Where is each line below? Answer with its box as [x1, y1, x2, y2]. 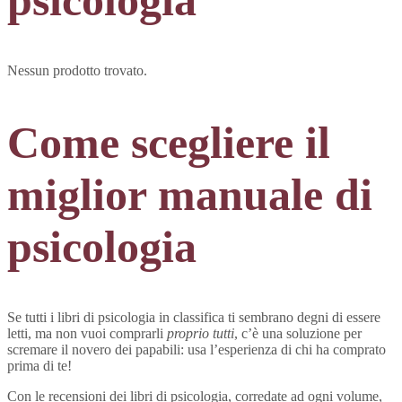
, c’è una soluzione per [234, 326, 362, 342]
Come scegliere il [7, 117, 330, 168]
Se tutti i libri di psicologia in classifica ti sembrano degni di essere [7, 310, 380, 326]
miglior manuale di [7, 169, 372, 220]
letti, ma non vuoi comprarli [7, 326, 167, 342]
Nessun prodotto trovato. [7, 63, 147, 79]
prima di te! [7, 358, 72, 374]
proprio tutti [167, 326, 234, 342]
